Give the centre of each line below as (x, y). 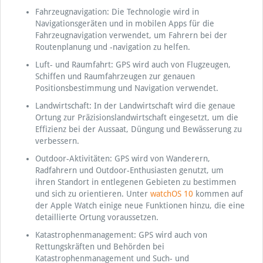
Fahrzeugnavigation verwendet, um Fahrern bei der (131, 35)
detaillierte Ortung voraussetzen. (97, 217)
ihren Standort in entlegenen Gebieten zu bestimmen (135, 182)
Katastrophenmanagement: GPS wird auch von (121, 235)
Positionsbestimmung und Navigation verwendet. (127, 88)
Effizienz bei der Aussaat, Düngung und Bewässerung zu (138, 129)
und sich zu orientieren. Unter (92, 194)
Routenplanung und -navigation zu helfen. (112, 47)
